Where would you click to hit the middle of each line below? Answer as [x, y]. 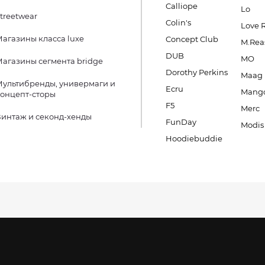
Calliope [182, 6]
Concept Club [192, 39]
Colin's [178, 22]
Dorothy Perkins [197, 72]
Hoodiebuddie [194, 138]
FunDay [181, 122]
